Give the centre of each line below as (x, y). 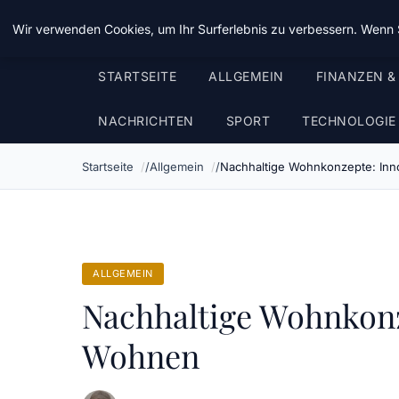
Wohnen (141, 355)
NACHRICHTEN (146, 121)
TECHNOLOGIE (349, 121)
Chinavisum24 (147, 27)
